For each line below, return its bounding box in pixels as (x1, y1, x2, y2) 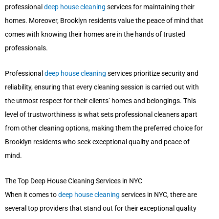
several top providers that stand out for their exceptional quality (5, 204, 197, 213)
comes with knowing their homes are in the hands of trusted (5, 30, 185, 39)
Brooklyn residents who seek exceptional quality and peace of (5, 138, 190, 146)
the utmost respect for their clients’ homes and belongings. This (5, 97, 196, 105)
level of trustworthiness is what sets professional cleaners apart (5, 110, 197, 119)
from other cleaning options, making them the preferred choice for (5, 124, 203, 132)
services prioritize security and (106, 69, 198, 78)
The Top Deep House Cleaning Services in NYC (5, 177, 142, 185)
